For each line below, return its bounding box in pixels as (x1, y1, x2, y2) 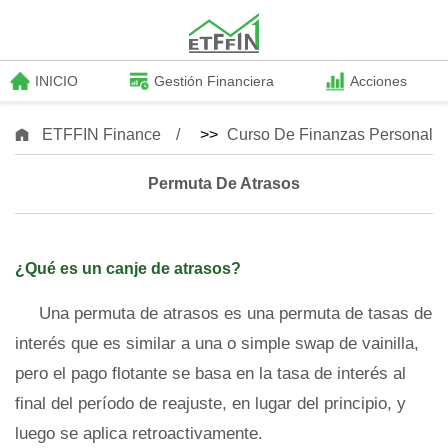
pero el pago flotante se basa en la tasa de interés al (15, 364, 406, 383)
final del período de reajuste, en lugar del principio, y (15, 394, 406, 413)
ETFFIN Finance (42, 126, 161, 143)
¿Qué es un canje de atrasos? (15, 260, 241, 277)
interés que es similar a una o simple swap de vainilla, (15, 334, 419, 353)
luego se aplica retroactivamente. (15, 424, 263, 443)
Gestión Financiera (154, 73, 274, 89)
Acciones (350, 73, 407, 89)
